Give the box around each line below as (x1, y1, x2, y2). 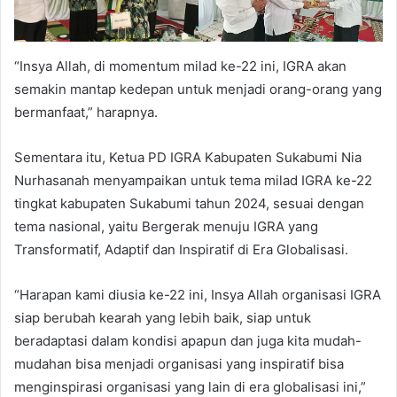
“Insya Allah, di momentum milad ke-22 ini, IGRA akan (14, 57, 346, 74)
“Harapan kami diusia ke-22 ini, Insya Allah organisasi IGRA (14, 285, 381, 303)
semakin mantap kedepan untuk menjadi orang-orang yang (14, 80, 382, 97)
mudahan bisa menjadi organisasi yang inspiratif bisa (14, 354, 344, 372)
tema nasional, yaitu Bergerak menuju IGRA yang (14, 217, 318, 235)
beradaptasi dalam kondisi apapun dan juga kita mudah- (14, 331, 362, 349)
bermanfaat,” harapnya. (14, 103, 158, 121)
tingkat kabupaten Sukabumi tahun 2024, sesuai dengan (14, 194, 364, 212)
